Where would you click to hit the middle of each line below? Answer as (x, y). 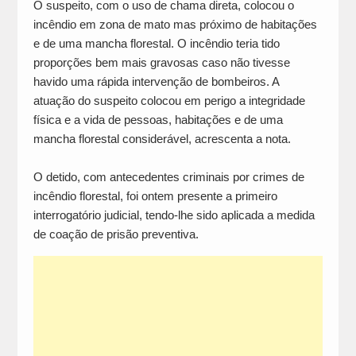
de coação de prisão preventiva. (116, 234)
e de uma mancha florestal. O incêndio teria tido (156, 43)
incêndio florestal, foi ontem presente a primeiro (155, 195)
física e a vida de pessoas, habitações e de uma (158, 119)
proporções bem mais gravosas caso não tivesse (161, 62)
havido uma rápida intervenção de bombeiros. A (156, 81)
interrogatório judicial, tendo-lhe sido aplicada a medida (174, 215)
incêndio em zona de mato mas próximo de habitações (175, 24)
